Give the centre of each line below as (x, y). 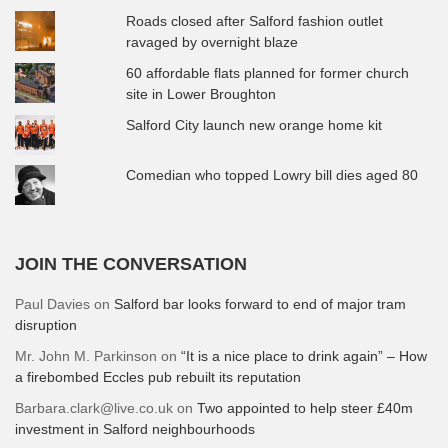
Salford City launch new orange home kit (254, 124)
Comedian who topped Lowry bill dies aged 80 (272, 174)
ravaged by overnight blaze (212, 41)
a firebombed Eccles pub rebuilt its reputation (158, 376)
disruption (46, 324)
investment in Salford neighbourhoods (135, 428)
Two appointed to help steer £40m (305, 407)
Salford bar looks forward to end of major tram (260, 303)
